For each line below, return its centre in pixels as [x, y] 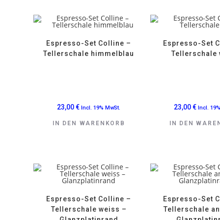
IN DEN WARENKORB [89, 124]
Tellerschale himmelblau [89, 54]
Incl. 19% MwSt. [101, 108]
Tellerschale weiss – [89, 209]
